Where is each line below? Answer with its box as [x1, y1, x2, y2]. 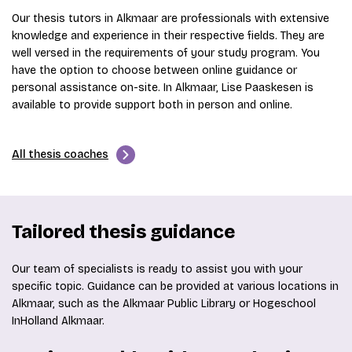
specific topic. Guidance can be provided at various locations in [12, 280, 339, 293]
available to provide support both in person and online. [12, 98, 292, 112]
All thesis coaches [12, 148, 108, 161]
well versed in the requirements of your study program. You [12, 46, 320, 60]
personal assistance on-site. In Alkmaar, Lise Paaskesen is [12, 81, 313, 94]
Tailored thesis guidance [12, 221, 235, 243]
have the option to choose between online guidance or [12, 64, 297, 77]
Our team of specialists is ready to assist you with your [12, 262, 302, 276]
